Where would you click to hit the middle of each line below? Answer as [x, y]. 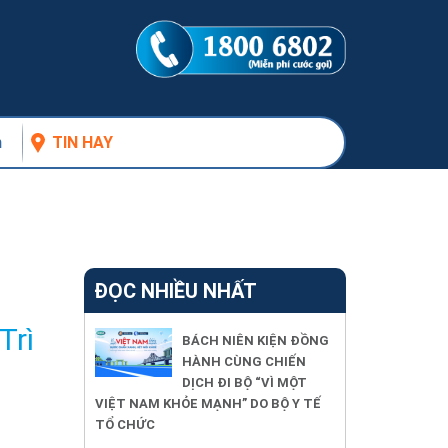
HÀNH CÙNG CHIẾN [243, 361]
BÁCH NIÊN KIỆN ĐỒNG [255, 340]
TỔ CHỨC [124, 424]
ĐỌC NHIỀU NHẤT [175, 290]
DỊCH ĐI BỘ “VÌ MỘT [244, 382]
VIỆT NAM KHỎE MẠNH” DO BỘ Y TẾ [207, 403]
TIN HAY [82, 141]
